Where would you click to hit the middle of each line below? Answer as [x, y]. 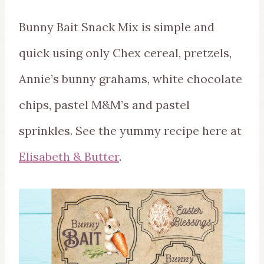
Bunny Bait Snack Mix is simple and [117, 27]
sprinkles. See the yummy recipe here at [130, 131]
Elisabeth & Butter [69, 157]
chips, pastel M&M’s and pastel [104, 105]
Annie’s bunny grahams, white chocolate [131, 79]
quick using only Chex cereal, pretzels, [125, 53]
